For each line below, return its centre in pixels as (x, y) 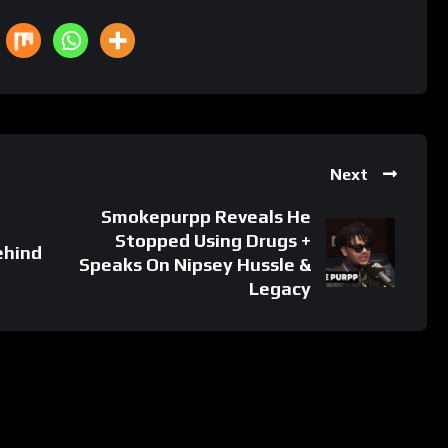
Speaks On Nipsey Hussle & (195, 264)
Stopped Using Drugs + (213, 240)
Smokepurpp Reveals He (206, 216)
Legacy (280, 288)
